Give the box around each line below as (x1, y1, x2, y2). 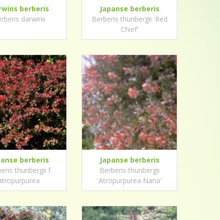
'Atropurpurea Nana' (97, 176, 162, 185)
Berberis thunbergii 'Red (91, 14, 167, 24)
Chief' (120, 25, 138, 34)
